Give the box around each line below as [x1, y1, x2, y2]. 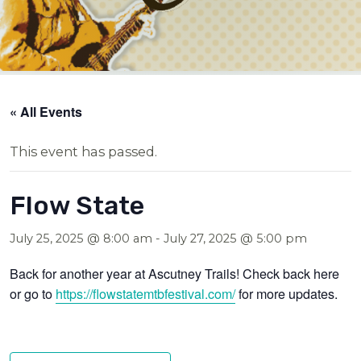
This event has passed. [10, 143, 158, 160]
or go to [10, 283, 56, 303]
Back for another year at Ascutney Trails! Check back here [10, 263, 340, 283]
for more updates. [235, 283, 338, 303]
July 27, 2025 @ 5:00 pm [164, 230, 308, 246]
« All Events [10, 102, 83, 121]
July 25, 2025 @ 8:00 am [10, 230, 153, 246]
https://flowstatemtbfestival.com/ [56, 283, 236, 303]
